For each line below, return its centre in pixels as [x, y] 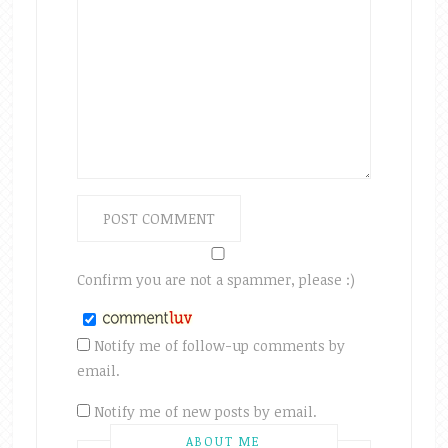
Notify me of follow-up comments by [219, 345]
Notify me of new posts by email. [205, 411]
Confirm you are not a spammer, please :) [215, 279]
